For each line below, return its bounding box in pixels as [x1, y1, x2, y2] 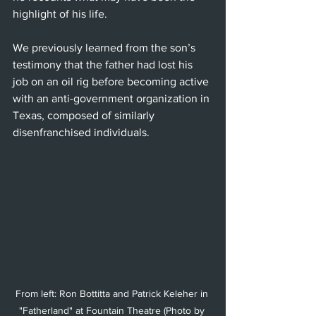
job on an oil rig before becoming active [13, 75, 212, 87]
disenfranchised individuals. [13, 126, 150, 138]
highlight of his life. [13, 7, 107, 20]
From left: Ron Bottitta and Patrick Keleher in [15, 288, 211, 300]
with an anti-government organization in [13, 92, 212, 104]
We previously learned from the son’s [13, 41, 198, 54]
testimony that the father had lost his [13, 58, 195, 71]
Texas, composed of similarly [13, 109, 157, 121]
